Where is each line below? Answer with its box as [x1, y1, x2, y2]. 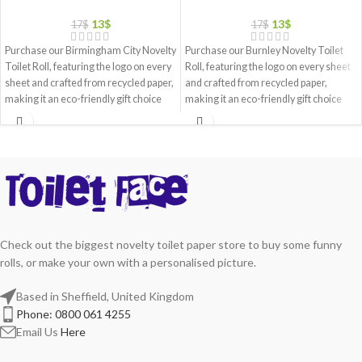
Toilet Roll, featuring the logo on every [5, 61, 171, 74]
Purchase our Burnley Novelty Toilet [185, 44, 343, 57]
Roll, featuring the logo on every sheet [185, 61, 351, 74]
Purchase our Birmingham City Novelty [5, 44, 176, 57]
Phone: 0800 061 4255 [16, 306, 131, 321]
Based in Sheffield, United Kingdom [16, 288, 194, 303]
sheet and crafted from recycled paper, [5, 77, 174, 90]
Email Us [16, 324, 61, 339]
